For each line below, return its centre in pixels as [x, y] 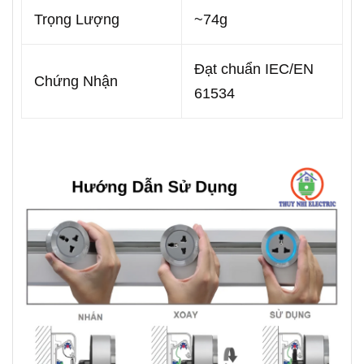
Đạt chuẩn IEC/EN [254, 69]
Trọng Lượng [77, 19]
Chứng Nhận [76, 81]
